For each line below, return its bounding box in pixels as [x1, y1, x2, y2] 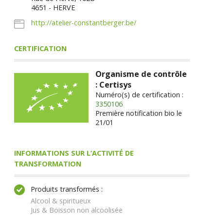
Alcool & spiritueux [30, 196, 91, 205]
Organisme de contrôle [95, 69, 187, 80]
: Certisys [95, 79, 132, 91]
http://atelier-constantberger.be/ [31, 18, 137, 28]
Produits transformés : [30, 184, 103, 194]
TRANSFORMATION [14, 159, 81, 169]
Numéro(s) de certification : [95, 90, 184, 100]
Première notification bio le [95, 109, 182, 118]
